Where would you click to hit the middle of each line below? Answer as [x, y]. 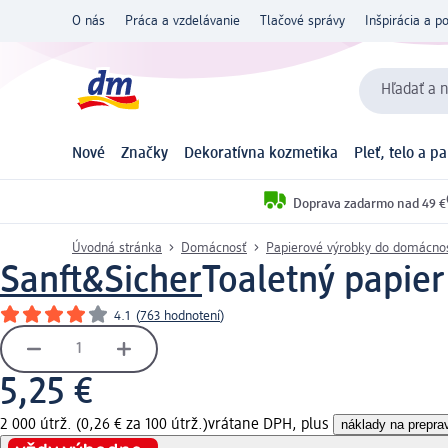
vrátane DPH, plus [270, 424]
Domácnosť [214, 247]
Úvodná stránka [117, 247]
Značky [144, 154]
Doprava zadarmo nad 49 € [369, 203]
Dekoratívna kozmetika [261, 154]
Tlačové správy [302, 21]
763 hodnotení [180, 315]
